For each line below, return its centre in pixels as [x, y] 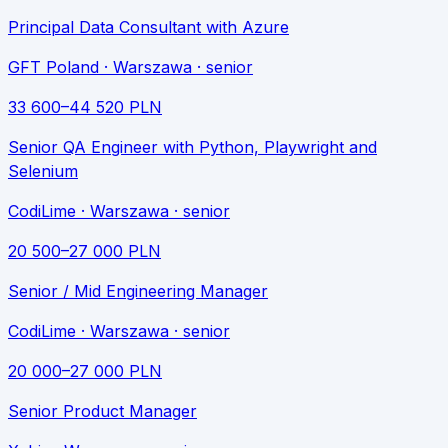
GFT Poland [53, 67]
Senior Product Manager [102, 411]
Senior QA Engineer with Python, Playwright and [192, 147]
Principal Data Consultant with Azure [148, 27]
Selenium [43, 171]
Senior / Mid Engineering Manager [138, 291]
